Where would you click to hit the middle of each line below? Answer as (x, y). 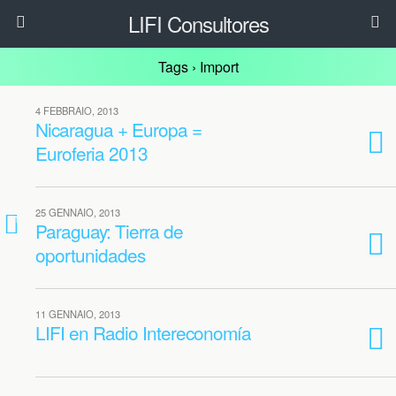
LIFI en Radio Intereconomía (143, 332)
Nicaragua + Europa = (118, 129)
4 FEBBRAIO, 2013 (77, 110)
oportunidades (90, 255)
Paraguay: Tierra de (109, 231)
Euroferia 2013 (91, 153)
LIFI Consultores (198, 23)
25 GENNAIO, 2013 (78, 212)
